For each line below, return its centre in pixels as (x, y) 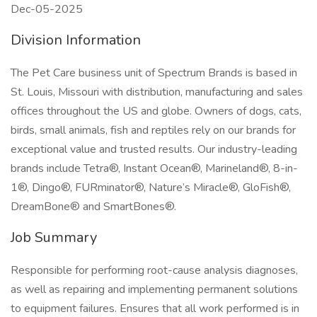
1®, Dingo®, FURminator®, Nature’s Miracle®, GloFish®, (151, 188)
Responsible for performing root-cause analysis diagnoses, (154, 270)
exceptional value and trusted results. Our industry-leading (154, 149)
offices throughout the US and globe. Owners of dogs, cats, (156, 111)
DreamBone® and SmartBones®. (93, 207)
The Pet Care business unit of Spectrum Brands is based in (154, 73)
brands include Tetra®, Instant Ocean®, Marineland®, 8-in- (154, 168)
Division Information (76, 40)
